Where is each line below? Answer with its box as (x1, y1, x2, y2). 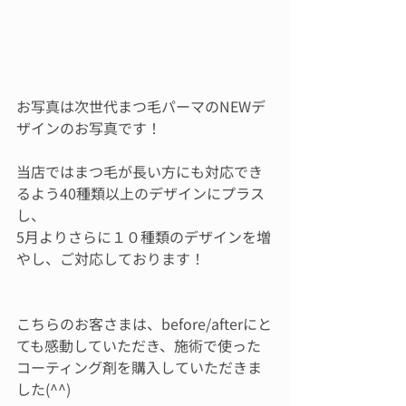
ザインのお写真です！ (16, 117, 161, 139)
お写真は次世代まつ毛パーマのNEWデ (16, 95, 266, 117)
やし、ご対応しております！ (16, 247, 205, 269)
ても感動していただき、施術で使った (16, 334, 261, 356)
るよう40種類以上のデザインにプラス (16, 182, 265, 204)
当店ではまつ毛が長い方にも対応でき (16, 160, 263, 182)
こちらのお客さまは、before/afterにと (16, 313, 272, 334)
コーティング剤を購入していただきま (16, 356, 262, 378)
